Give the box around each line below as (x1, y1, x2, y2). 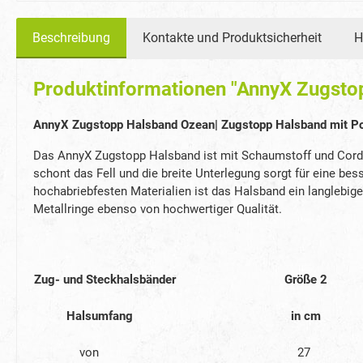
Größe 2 (275, 271, 334, 287)
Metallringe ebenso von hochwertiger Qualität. (33, 201, 282, 216)
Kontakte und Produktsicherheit (143, 29, 322, 45)
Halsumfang (34, 308, 133, 323)
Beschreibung (32, 29, 110, 45)
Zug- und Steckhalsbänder (34, 271, 179, 287)
